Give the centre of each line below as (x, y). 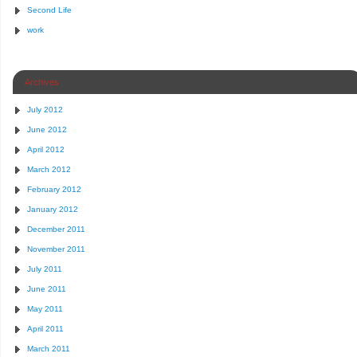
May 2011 (45, 309)
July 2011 (45, 269)
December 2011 (56, 229)
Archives (42, 82)
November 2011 (56, 249)
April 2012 (46, 149)
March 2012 (49, 169)
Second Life (49, 10)
